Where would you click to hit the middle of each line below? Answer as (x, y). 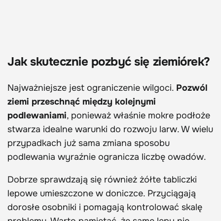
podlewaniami (37, 116)
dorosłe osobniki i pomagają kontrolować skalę (105, 207)
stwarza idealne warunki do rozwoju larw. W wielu (110, 129)
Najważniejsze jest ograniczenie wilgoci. (92, 88)
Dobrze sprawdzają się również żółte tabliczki (102, 180)
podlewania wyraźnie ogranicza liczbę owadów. (107, 157)
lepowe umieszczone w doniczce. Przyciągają (102, 194)
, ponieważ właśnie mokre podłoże (138, 116)
